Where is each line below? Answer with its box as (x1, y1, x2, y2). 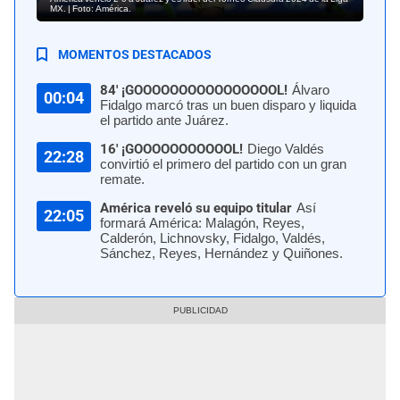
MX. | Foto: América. (50, 4, 131, 14)
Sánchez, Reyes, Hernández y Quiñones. (100, 245, 343, 262)
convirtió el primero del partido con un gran (100, 155, 346, 172)
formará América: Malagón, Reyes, (100, 214, 304, 231)
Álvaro (292, 81, 329, 98)
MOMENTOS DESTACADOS (58, 46, 212, 62)
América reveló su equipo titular (100, 199, 292, 216)
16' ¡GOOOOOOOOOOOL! (100, 140, 243, 157)
